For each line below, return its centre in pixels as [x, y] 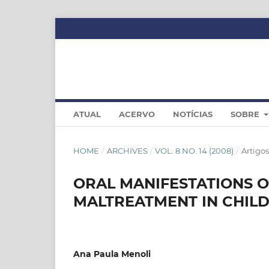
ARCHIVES [127, 150]
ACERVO [137, 114]
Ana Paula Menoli [112, 254]
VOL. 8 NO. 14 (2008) [195, 150]
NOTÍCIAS [193, 114]
